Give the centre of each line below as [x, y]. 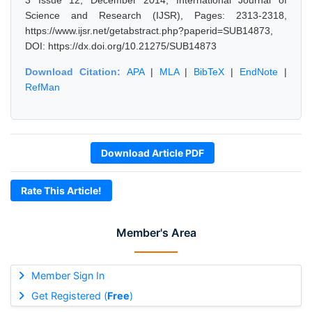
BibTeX [209, 72]
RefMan [42, 87]
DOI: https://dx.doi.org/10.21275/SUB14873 [121, 46]
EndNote [259, 72]
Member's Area [156, 233]
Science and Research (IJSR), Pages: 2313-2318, [156, 15]
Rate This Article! [61, 190]
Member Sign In [68, 275]
